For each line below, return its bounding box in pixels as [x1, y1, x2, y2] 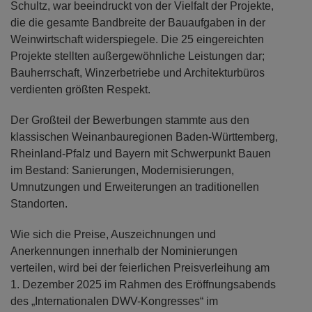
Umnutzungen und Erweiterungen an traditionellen [10, 180, 259, 193]
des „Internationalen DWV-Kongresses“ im [10, 295, 218, 307]
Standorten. [10, 197, 68, 210]
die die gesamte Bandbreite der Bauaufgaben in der [10, 16, 265, 29]
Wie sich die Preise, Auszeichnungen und [10, 228, 216, 240]
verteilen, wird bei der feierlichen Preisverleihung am [10, 261, 270, 274]
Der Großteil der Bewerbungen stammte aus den [10, 114, 249, 126]
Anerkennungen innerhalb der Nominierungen [10, 244, 237, 257]
